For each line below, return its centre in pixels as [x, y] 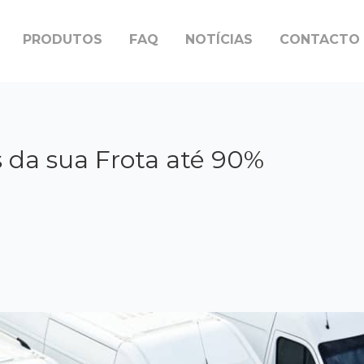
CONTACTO [319, 39]
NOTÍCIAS [219, 39]
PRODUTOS [62, 39]
